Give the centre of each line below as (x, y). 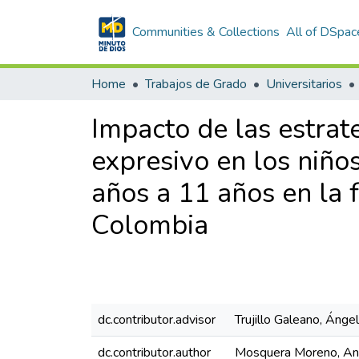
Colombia (150, 225)
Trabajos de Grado (196, 84)
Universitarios (304, 84)
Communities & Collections (206, 32)
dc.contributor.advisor (157, 320)
